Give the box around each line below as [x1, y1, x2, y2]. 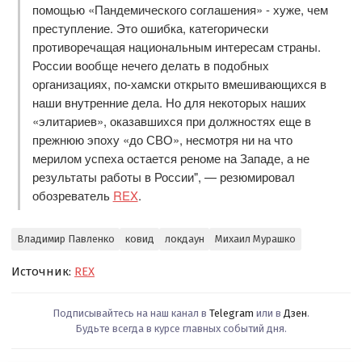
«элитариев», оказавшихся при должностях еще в [32, 112, 311, 129]
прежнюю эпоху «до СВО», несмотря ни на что [32, 130, 293, 148]
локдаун [164, 233, 204, 246]
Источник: [11, 263, 75, 279]
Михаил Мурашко [215, 233, 296, 246]
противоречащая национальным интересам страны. [32, 37, 321, 55]
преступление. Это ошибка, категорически [32, 19, 268, 36]
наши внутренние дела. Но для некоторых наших [32, 93, 306, 111]
